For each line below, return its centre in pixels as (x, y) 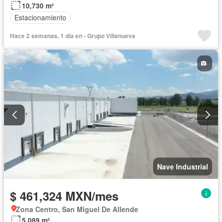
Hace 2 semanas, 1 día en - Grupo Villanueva (73, 35)
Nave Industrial (183, 167)
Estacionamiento (40, 18)
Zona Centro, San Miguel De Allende (77, 209)
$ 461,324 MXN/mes (64, 196)
